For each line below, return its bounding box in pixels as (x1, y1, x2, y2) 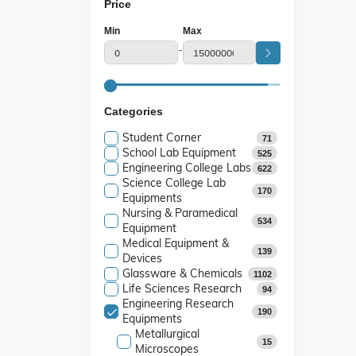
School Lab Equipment (122, 145, 236, 160)
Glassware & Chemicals (122, 266, 242, 281)
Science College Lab (122, 176, 226, 190)
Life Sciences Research (122, 281, 242, 296)
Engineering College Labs (122, 161, 251, 175)
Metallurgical (135, 327, 199, 341)
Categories (104, 105, 163, 118)
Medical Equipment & (122, 236, 229, 250)
